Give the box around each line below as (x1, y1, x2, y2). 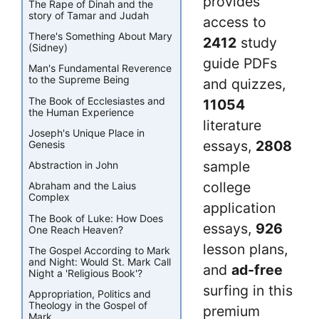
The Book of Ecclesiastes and (28, 94, 165, 107)
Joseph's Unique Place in (28, 126, 145, 139)
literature (203, 116, 261, 134)
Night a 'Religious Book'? (28, 266, 142, 279)
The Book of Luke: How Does (28, 211, 163, 224)
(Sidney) (28, 41, 68, 54)
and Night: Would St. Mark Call (28, 255, 171, 268)
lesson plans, (203, 240, 288, 258)
